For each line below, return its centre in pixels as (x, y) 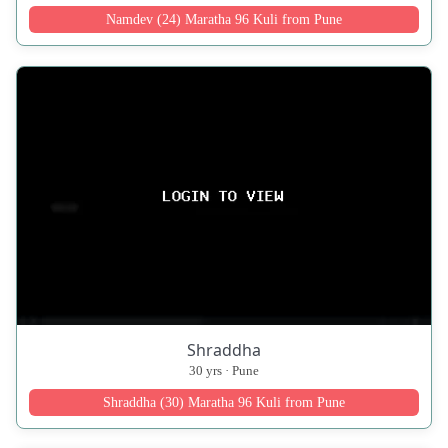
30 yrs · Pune (224, 371)
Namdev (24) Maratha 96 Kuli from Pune (224, 19)
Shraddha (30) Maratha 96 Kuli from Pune (224, 402)
